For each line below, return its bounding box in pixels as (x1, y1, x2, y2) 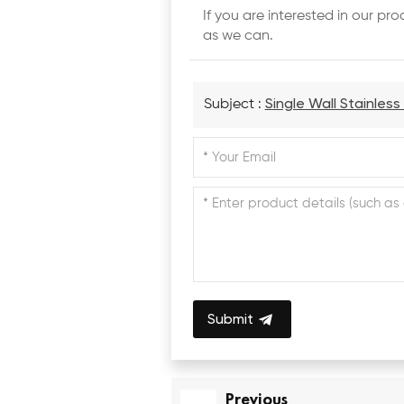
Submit (207, 313, 253, 328)
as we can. (203, 29, 274, 44)
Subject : (203, 96, 265, 112)
